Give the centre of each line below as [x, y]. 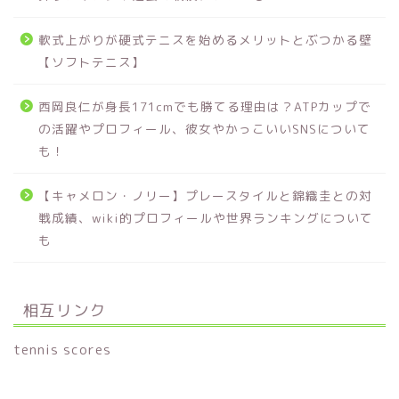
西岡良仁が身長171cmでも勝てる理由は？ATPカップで [205, 106]
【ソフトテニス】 [92, 61]
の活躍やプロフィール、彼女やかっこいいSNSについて [204, 128]
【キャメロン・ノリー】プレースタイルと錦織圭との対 [205, 195]
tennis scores [62, 349]
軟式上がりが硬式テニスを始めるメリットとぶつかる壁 [205, 39]
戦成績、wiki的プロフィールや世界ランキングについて [206, 217]
